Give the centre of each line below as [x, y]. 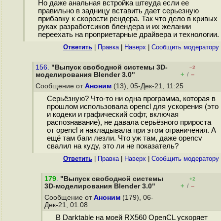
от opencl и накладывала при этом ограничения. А [131, 130]
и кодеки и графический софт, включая [112, 115]
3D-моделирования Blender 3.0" [100, 186]
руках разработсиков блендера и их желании [114, 27]
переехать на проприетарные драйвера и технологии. [128, 35]
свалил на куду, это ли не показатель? [112, 146]
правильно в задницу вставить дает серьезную [118, 11]
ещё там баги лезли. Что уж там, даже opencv [124, 138]
